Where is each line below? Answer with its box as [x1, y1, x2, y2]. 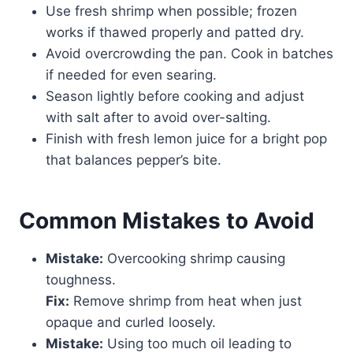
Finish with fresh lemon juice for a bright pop [46, 131, 327, 147]
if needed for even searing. [46, 67, 217, 84]
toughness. [46, 272, 116, 288]
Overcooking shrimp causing [103, 251, 285, 267]
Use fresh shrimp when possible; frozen [46, 3, 297, 20]
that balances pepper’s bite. [46, 152, 221, 169]
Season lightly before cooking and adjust [46, 88, 304, 105]
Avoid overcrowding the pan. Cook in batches [46, 46, 333, 62]
